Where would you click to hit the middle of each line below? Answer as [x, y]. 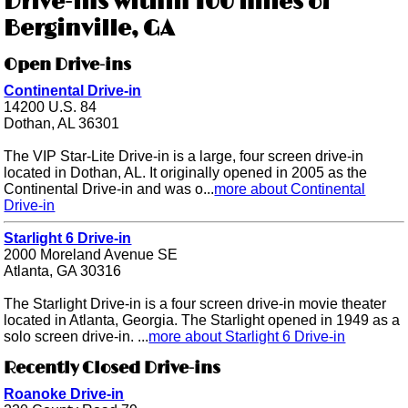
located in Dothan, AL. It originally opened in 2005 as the [186, 173]
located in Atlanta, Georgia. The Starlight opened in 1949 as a [202, 321]
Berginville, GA [90, 29]
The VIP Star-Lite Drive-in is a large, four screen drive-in [184, 157]
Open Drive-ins [68, 66]
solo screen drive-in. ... [76, 337]
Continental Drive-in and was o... [109, 189]
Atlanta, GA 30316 [63, 271]
